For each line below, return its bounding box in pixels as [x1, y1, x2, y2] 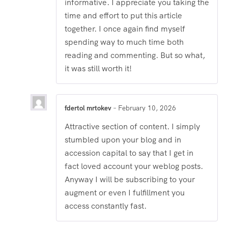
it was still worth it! [65, 63, 132, 74]
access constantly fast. [65, 201, 147, 212]
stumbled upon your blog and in [65, 134, 181, 146]
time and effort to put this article [65, 10, 182, 21]
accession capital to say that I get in [65, 148, 193, 159]
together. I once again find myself [65, 23, 185, 34]
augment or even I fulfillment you [65, 187, 185, 198]
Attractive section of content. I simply [65, 121, 200, 132]
